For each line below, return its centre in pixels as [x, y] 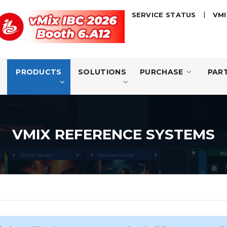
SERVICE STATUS [164, 14]
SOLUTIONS [102, 72]
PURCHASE [162, 72]
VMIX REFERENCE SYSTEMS [113, 134]
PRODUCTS [39, 72]
